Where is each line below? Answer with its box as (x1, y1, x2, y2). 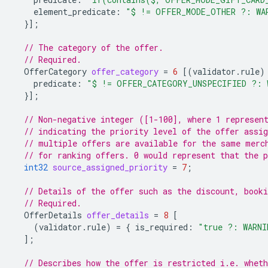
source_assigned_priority (53, 162, 167, 173)
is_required (135, 221, 188, 233)
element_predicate (33, 6, 115, 17)
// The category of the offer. (24, 42, 163, 53)
